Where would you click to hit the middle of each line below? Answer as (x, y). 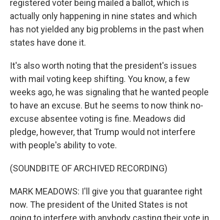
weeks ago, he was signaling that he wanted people (109, 92)
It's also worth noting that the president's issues (103, 66)
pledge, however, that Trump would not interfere (103, 132)
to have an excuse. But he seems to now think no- (107, 105)
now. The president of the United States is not (99, 205)
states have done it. (48, 42)
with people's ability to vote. (63, 145)
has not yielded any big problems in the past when (107, 29)
